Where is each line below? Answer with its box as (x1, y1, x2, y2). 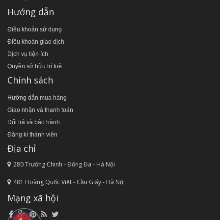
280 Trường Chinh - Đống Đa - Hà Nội (13, 160, 115, 169)
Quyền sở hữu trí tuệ (7, 63, 62, 70)
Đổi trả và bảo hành (7, 119, 60, 126)
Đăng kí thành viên (7, 131, 57, 138)
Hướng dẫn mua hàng (7, 94, 67, 102)
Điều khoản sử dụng (7, 26, 62, 33)
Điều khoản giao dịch (7, 38, 64, 46)
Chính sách (7, 74, 53, 86)
